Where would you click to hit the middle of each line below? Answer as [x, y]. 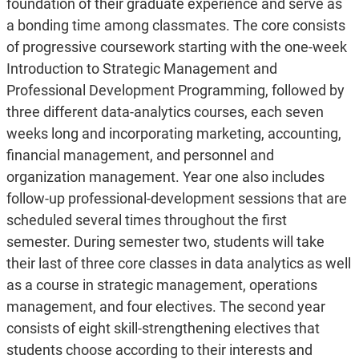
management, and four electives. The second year [165, 307]
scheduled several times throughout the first [146, 220]
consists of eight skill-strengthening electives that [163, 329]
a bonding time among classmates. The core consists [175, 26]
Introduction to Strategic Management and [141, 69]
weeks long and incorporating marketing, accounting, [173, 134]
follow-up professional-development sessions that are [176, 199]
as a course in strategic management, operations [161, 285]
